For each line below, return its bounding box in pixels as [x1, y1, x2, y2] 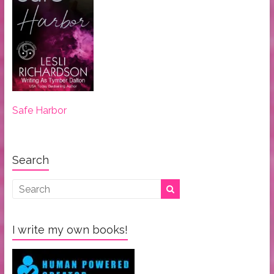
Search [12, 154, 49, 167]
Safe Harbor [12, 105, 67, 117]
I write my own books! [12, 223, 128, 237]
